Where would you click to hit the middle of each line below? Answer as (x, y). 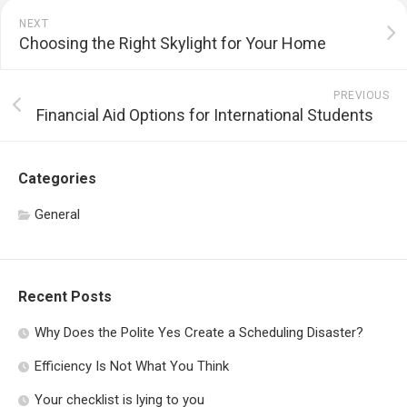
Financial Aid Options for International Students (205, 115)
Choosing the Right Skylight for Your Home (173, 44)
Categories (57, 179)
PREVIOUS (361, 96)
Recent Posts (65, 297)
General (57, 215)
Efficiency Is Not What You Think (132, 367)
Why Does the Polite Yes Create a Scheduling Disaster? (199, 333)
